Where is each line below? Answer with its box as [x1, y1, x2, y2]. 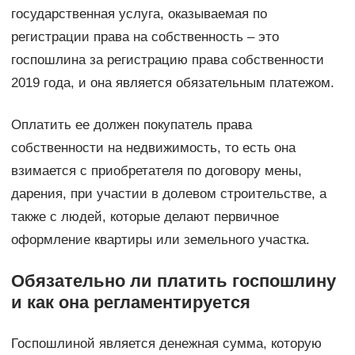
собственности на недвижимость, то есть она [10, 139, 296, 155]
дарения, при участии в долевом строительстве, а [10, 185, 326, 201]
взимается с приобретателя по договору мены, [10, 162, 302, 178]
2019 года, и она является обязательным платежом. [10, 74, 334, 90]
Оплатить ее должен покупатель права [10, 116, 252, 132]
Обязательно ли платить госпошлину [10, 270, 336, 291]
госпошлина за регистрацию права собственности [10, 52, 324, 67]
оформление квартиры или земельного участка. [10, 231, 310, 247]
